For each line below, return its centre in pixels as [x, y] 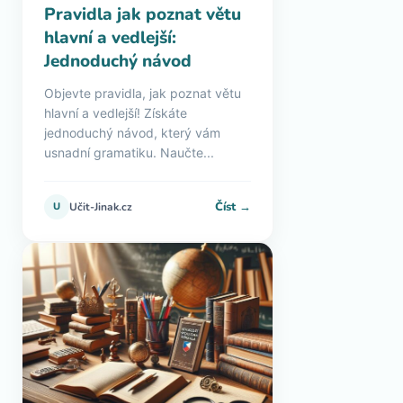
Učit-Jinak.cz [101, 207]
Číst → [233, 206]
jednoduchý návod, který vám [132, 133]
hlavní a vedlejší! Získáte [116, 113]
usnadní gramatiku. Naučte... [129, 152]
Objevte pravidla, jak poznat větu [143, 93]
